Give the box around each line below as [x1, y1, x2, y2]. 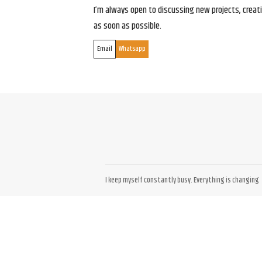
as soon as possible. [94, 19, 161, 33]
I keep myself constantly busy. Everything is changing [105, 174, 259, 186]
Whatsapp [119, 43, 146, 54]
